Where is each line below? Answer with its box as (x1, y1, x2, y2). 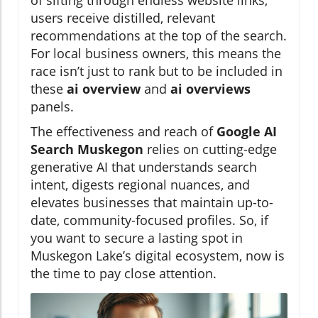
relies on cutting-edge (143, 141, 277, 158)
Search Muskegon (31, 141, 143, 158)
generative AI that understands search (31, 158, 257, 176)
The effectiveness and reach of (31, 123, 216, 141)
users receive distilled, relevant (31, 9, 215, 27)
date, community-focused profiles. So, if (31, 212, 268, 229)
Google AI (216, 123, 277, 141)
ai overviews (170, 80, 251, 98)
